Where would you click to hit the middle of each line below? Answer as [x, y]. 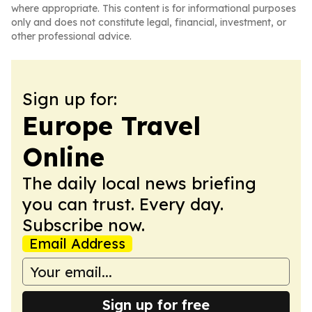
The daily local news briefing [139, 183]
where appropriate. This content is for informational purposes [154, 8]
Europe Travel [111, 126]
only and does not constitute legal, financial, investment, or [149, 22]
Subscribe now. [84, 225]
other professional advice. [71, 36]
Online [63, 157]
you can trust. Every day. [123, 204]
